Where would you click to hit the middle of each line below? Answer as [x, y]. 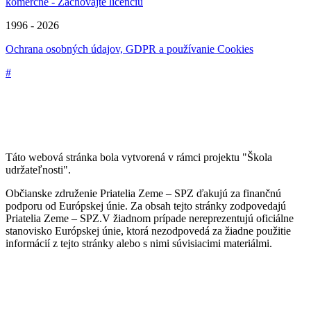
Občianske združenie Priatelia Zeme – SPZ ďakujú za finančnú [143, 193]
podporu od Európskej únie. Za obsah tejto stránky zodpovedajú [146, 205]
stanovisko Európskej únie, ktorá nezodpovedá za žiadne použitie [148, 230]
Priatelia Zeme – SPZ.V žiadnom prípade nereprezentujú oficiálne [150, 218]
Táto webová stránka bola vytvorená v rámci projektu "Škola [139, 157]
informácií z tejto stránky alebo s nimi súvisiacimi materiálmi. [139, 243]
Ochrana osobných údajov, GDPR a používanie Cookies [129, 49]
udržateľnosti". [38, 169]
